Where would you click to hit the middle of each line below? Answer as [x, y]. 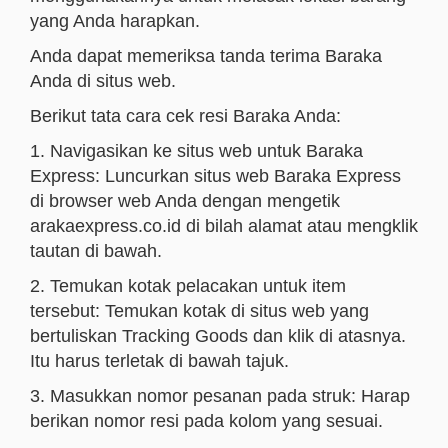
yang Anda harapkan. [115, 21]
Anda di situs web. [103, 81]
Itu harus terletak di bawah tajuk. [159, 361]
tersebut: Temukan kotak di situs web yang [199, 311]
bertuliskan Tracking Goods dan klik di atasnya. [218, 336]
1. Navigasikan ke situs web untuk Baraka [196, 151]
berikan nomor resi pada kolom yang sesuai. [206, 421]
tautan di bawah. [96, 251]
